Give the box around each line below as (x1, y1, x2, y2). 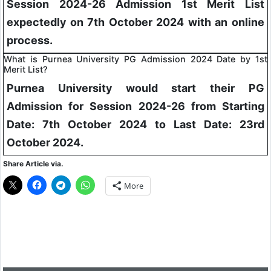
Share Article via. (3, 159, 64, 169)
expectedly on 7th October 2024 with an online (7, 16, 264, 29)
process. (7, 34, 53, 47)
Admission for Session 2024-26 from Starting (7, 100, 264, 113)
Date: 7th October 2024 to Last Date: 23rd (7, 118, 264, 131)
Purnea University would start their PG (7, 82, 264, 95)
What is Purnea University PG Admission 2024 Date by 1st (4, 54, 267, 65)
